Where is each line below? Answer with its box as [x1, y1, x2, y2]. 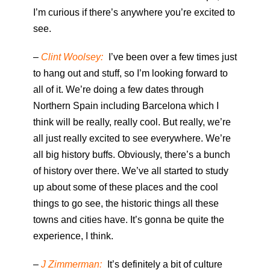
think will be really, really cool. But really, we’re [33, 117, 231, 128]
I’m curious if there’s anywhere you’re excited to [33, 7, 235, 18]
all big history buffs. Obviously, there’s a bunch [33, 149, 230, 160]
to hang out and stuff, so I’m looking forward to [33, 68, 228, 79]
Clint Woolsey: [41, 52, 103, 63]
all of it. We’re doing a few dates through [33, 84, 204, 95]
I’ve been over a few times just [106, 52, 237, 63]
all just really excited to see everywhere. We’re [33, 133, 231, 144]
